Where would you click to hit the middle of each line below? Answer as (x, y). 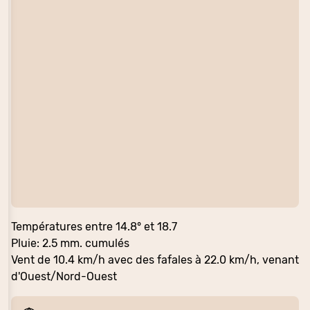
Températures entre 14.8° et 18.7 (94, 227)
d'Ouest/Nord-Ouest (64, 276)
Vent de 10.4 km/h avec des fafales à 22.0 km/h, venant (155, 260)
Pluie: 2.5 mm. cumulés (70, 243)
